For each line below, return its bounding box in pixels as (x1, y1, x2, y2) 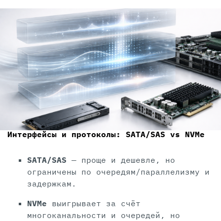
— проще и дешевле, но (67, 155, 175, 165)
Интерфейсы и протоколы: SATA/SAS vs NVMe (7, 129, 205, 140)
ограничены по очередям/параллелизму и (27, 167, 210, 177)
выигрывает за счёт (47, 198, 141, 209)
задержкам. (27, 179, 76, 189)
